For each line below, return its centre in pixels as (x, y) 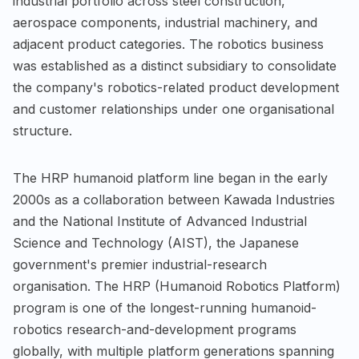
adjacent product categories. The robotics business (168, 44)
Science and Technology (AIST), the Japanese (156, 242)
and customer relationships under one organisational (173, 109)
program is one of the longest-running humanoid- (165, 307)
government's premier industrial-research (140, 264)
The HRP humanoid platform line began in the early (170, 177)
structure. (42, 130)
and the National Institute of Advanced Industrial (160, 221)
